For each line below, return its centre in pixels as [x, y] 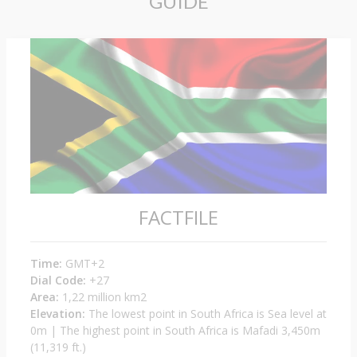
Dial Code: [58, 280]
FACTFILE [178, 218]
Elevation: [58, 314]
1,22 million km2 [103, 297]
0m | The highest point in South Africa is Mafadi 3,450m [175, 331]
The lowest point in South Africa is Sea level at [206, 314]
